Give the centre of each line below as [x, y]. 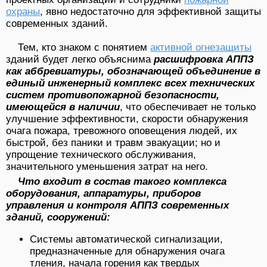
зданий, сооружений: [58, 217]
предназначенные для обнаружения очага [127, 251]
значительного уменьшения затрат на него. [107, 166]
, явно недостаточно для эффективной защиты [150, 11]
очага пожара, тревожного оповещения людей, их [122, 131]
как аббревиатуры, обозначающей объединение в [133, 71]
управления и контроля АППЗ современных [117, 205]
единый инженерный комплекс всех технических [130, 83]
